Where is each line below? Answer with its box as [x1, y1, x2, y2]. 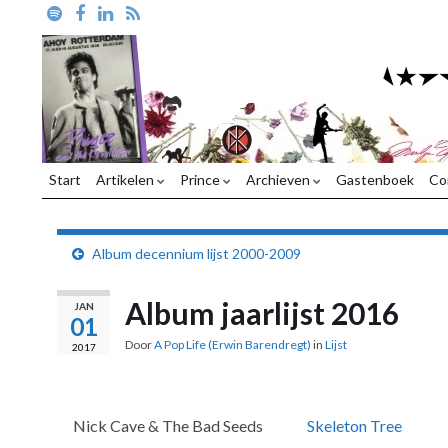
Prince [180, 171, 223, 188]
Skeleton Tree [307, 416, 402, 435]
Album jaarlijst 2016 [125, 295, 399, 331]
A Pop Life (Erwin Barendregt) [154, 337, 311, 352]
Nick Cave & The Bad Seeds [73, 416, 263, 435]
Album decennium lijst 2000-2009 [92, 245, 301, 262]
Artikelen [96, 171, 157, 188]
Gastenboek [336, 171, 414, 188]
